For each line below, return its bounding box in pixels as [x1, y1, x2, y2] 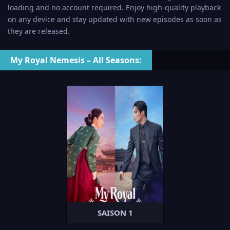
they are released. [8, 26, 70, 36]
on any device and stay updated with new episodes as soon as [8, 14, 222, 24]
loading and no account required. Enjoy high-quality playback [8, 3, 221, 12]
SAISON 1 [97, 207, 133, 218]
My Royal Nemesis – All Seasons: [10, 54, 142, 66]
